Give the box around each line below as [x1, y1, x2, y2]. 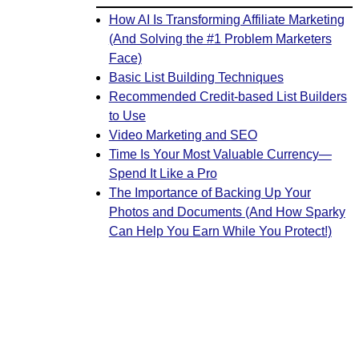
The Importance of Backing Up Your [108, 185, 311, 200]
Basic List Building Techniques [108, 70, 284, 84]
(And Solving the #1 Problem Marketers [108, 31, 332, 46]
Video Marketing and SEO [108, 127, 257, 142]
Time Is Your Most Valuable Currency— [108, 147, 332, 161]
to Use [108, 108, 146, 123]
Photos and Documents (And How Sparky [108, 204, 345, 219]
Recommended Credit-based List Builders [108, 89, 347, 103]
